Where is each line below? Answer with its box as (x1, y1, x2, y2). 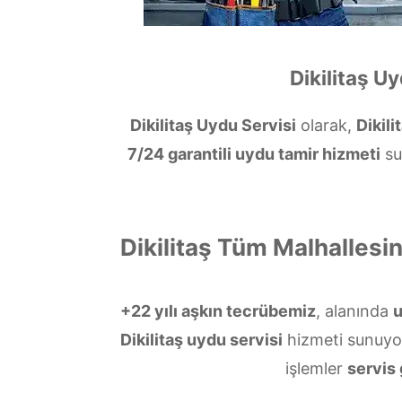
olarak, (295, 116, 356, 135)
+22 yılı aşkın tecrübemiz (119, 301, 316, 320)
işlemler (285, 359, 347, 378)
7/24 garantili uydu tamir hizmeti (127, 144, 380, 163)
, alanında (315, 301, 393, 320)
